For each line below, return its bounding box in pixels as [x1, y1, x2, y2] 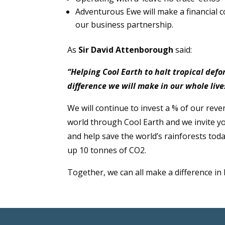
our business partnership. [75, 19, 174, 31]
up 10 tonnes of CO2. [67, 145, 147, 156]
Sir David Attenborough [76, 44, 174, 56]
